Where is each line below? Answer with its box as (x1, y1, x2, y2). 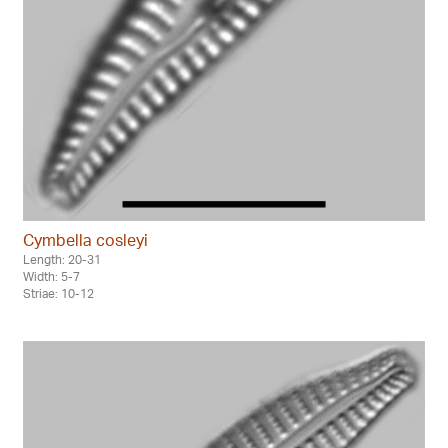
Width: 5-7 (23, 268, 80, 284)
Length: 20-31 (23, 251, 101, 267)
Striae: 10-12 (23, 285, 94, 301)
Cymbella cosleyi (23, 229, 148, 250)
